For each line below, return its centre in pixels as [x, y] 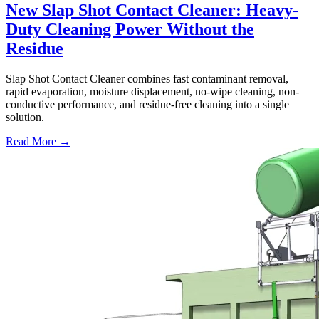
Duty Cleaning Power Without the [130, 29]
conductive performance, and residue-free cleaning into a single [147, 104]
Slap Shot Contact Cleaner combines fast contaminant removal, [147, 78]
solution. [25, 117]
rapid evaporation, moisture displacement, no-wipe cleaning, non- [152, 91]
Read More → [38, 141]
